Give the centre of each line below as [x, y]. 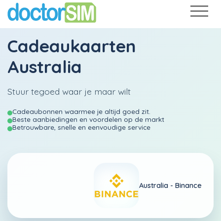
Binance [188, 185]
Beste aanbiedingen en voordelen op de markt [88, 119]
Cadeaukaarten [72, 46]
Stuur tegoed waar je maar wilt [69, 91]
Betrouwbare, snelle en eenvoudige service [81, 127]
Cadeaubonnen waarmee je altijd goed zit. [81, 111]
